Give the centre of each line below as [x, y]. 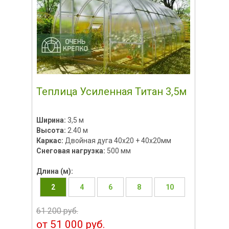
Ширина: [52, 120]
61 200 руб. [57, 211]
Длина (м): [54, 171]
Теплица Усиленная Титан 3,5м [111, 91]
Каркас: [50, 140]
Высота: [52, 130]
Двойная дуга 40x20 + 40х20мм [118, 140]
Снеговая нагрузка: [71, 151]
